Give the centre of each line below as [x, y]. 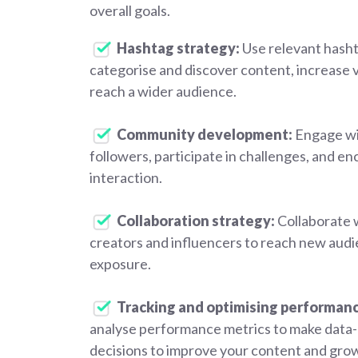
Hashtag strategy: [178, 48]
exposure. [120, 264]
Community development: [205, 134]
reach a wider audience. [163, 91]
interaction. [126, 177]
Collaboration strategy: [196, 221]
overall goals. [130, 10]
